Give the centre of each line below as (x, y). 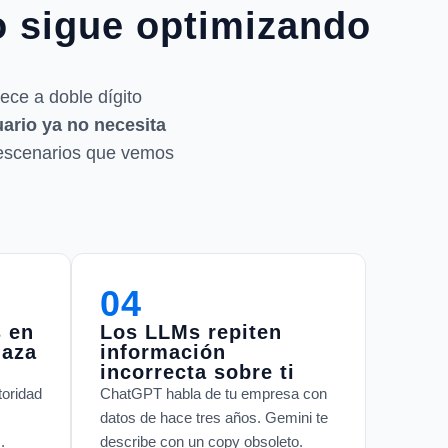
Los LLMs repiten (191, 331)
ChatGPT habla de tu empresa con (213, 393)
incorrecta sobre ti (197, 371)
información (163, 351)
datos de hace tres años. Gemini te (214, 417)
